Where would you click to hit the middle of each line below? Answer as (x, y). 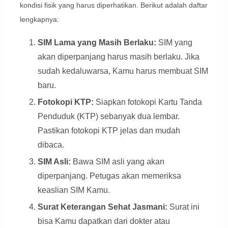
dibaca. (51, 145)
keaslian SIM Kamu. (74, 190)
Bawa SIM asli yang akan (117, 162)
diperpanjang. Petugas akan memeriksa (109, 176)
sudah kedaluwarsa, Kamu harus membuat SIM (123, 71)
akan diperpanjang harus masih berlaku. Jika (118, 57)
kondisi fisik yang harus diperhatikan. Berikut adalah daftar (113, 5)
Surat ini (183, 207)
